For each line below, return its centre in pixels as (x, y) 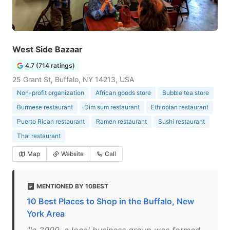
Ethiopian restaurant (180, 107)
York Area (46, 214)
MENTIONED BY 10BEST (72, 186)
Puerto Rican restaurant (51, 121)
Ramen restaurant (121, 121)
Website (72, 154)
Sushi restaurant (181, 121)
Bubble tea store (186, 93)
